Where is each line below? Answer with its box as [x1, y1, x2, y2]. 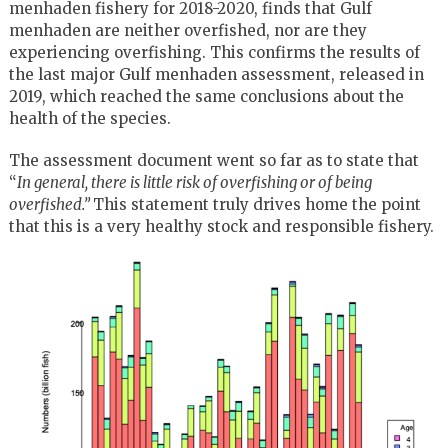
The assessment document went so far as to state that [8, 150, 419, 170]
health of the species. [8, 108, 171, 128]
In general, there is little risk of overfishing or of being [16, 172, 372, 192]
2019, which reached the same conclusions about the [8, 86, 404, 106]
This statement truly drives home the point [92, 194, 421, 214]
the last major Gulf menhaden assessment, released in [8, 64, 424, 84]
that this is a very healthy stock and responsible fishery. [8, 216, 434, 236]
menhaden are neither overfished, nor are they [8, 20, 367, 40]
